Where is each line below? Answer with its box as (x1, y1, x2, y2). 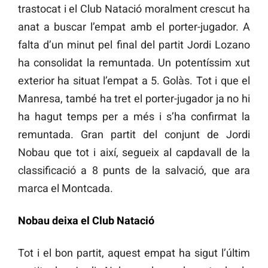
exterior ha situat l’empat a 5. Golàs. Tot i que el (18, 74, 250, 87)
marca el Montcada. (18, 181, 113, 194)
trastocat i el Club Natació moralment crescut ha (18, 2, 250, 15)
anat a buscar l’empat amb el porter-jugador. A (18, 20, 250, 33)
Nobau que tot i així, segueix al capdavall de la (18, 145, 250, 159)
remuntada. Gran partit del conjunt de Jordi (18, 127, 250, 141)
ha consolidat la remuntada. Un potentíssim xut (18, 56, 250, 69)
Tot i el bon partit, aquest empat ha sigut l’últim (18, 246, 250, 259)
